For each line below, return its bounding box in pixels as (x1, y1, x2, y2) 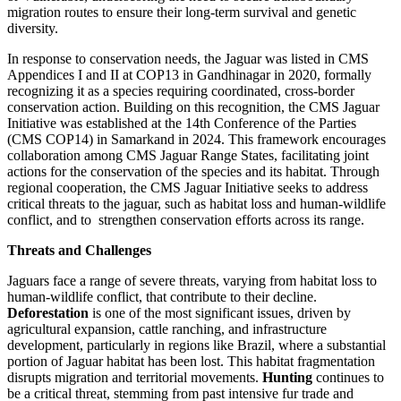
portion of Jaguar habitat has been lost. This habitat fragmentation (7, 353, 375, 369)
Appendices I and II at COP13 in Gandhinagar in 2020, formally (7, 66, 371, 82)
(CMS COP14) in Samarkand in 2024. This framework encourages (7, 131, 386, 147)
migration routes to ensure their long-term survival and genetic (7, 4, 356, 20)
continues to (312, 369, 384, 385)
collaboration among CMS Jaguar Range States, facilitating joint (7, 147, 369, 163)
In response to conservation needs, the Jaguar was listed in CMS (7, 50, 369, 66)
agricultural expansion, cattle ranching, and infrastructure (7, 320, 327, 337)
